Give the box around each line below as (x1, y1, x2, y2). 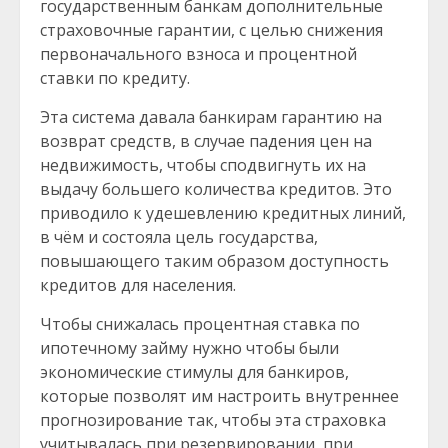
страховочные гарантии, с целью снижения (40, 19, 383, 41)
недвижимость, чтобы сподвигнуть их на (40, 154, 366, 176)
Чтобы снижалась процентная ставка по (40, 313, 360, 335)
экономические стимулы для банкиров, (40, 361, 349, 383)
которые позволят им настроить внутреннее (40, 385, 399, 407)
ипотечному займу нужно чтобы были (40, 337, 339, 359)
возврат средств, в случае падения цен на (40, 130, 372, 152)
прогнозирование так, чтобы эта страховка (40, 409, 386, 431)
